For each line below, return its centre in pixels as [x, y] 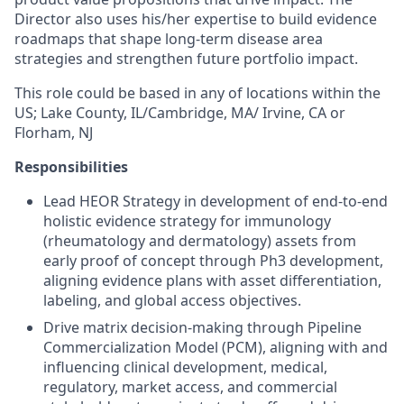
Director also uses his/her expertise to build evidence [196, 18]
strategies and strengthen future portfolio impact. [186, 58]
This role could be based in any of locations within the [197, 92]
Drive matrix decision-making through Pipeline [202, 327]
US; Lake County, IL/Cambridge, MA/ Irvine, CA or [180, 112]
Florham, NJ [54, 132]
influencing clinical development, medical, [185, 367]
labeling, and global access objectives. [172, 300]
